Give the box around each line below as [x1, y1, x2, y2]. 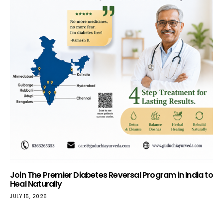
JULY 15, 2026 [10, 192, 47, 200]
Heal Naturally [10, 178, 62, 190]
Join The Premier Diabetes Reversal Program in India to [10, 169, 213, 181]
